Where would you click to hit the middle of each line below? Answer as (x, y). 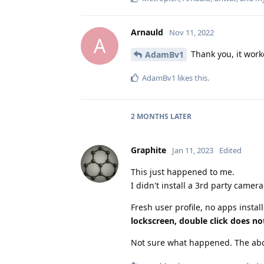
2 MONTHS (150, 117)
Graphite (148, 150)
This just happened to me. (183, 172)
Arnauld (147, 32)
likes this (192, 78)
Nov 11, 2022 (192, 32)
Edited (230, 151)
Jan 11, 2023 (193, 151)
